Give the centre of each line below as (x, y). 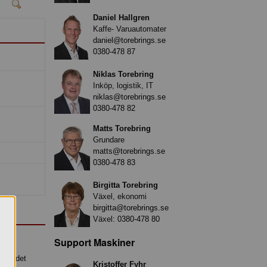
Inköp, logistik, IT (123, 85)
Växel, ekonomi (120, 196)
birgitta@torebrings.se (131, 207)
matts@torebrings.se (129, 151)
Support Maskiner (94, 242)
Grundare (109, 139)
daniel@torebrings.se (129, 40)
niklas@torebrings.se (129, 97)
